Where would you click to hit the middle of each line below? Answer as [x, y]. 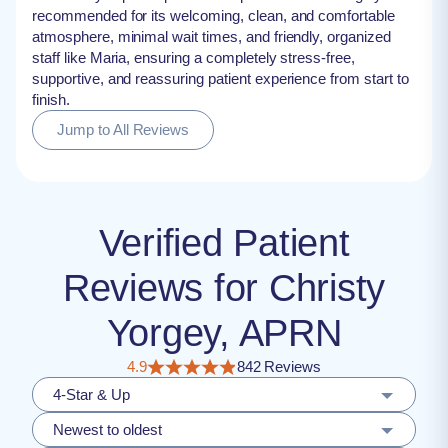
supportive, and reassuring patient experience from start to [220, 78]
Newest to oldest [107, 429]
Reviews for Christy [224, 288]
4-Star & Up [91, 394]
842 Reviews [279, 366]
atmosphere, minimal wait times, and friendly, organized [211, 36]
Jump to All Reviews [123, 129]
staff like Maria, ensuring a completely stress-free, [194, 57]
